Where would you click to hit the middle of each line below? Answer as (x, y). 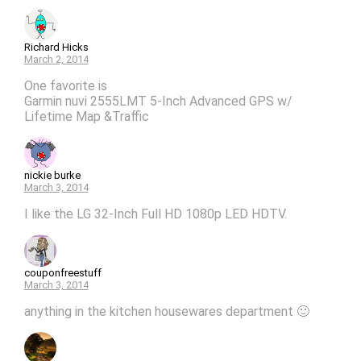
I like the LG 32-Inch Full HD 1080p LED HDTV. (155, 214)
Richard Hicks (56, 48)
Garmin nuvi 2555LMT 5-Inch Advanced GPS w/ (158, 102)
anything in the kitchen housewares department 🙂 (166, 312)
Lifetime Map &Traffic (86, 117)
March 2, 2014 (56, 60)
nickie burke (52, 176)
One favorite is (65, 86)
